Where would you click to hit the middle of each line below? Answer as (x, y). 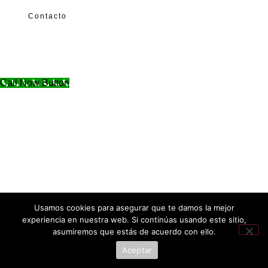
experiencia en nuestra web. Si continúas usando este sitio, (134, 220)
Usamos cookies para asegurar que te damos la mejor (134, 208)
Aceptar (137, 250)
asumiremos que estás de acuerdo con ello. (134, 232)
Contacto (47, 16)
